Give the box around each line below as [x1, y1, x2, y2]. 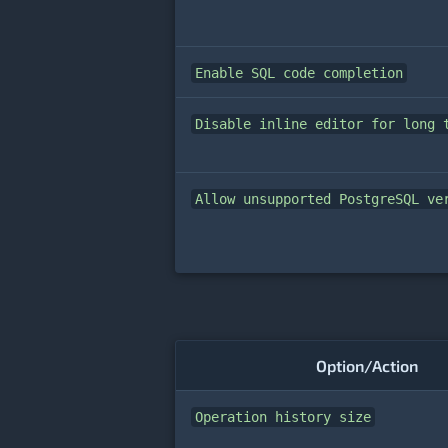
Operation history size [195, 409, 371, 426]
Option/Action [316, 356, 418, 376]
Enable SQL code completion [195, 65, 403, 82]
